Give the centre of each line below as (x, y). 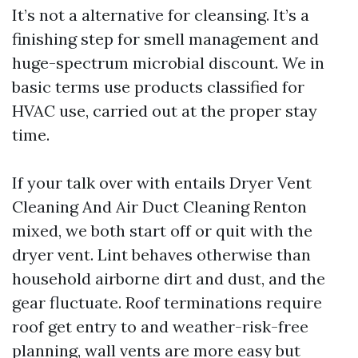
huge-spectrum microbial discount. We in (168, 63)
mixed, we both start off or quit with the (162, 231)
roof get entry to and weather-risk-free (160, 326)
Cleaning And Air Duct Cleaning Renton (159, 207)
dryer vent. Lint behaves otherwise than (161, 255)
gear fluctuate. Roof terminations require (167, 302)
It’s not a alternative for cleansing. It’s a (161, 15)
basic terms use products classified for (158, 87)
